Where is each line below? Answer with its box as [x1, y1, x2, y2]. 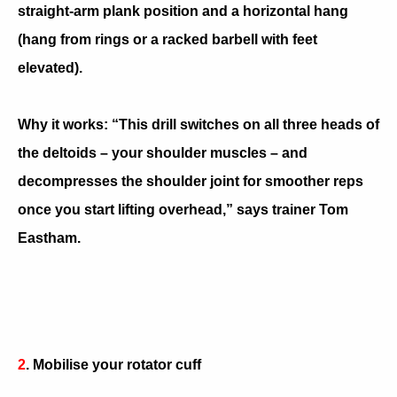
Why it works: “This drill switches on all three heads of [18, 116, 379, 132]
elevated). [18, 59, 82, 75]
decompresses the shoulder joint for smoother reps [18, 173, 363, 189]
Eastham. [18, 230, 81, 245]
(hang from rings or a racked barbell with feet [18, 31, 317, 47]
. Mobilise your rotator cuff [26, 356, 201, 372]
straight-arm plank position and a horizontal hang [18, 3, 348, 19]
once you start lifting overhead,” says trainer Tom [18, 201, 348, 217]
